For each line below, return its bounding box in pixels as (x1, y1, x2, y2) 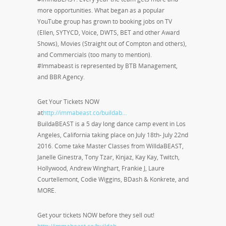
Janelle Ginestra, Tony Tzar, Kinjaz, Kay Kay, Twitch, (37, 152, 180, 161)
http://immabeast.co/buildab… (43, 108, 127, 117)
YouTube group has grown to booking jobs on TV (37, 17, 172, 26)
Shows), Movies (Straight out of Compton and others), (37, 39, 187, 48)
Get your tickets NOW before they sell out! (37, 210, 154, 219)
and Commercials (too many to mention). (37, 50, 152, 59)
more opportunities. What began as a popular (37, 6, 164, 15)
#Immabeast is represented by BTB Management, (37, 61, 178, 70)
